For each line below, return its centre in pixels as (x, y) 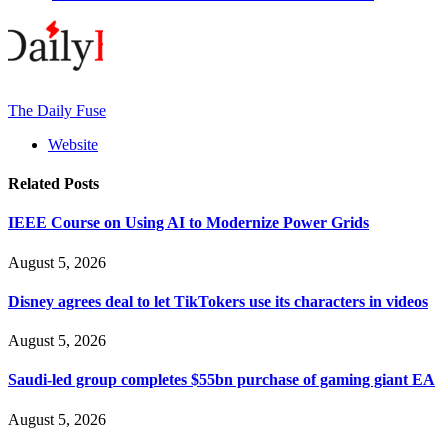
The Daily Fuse (57, 110)
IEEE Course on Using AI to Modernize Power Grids (188, 223)
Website (73, 144)
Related (36, 184)
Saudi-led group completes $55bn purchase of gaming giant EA (221, 380)
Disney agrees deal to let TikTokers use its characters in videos (218, 301)
